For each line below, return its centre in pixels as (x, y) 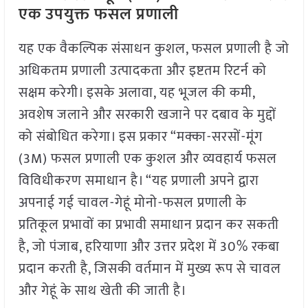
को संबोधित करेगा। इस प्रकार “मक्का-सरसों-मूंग (140, 137)
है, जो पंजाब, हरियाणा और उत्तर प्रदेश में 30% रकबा (149, 247)
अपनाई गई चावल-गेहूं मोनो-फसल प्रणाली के (132, 203)
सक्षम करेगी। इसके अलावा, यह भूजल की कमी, (136, 93)
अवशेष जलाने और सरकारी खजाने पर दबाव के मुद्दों (147, 115)
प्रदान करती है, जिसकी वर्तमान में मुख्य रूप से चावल (150, 269)
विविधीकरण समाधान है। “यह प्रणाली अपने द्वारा (139, 181)
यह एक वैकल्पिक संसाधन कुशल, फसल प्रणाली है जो (154, 49)
